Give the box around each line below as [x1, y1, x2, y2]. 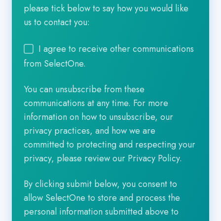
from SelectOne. [24, 57, 86, 70]
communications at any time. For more [24, 96, 168, 110]
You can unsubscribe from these [24, 82, 145, 96]
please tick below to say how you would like [24, 2, 188, 15]
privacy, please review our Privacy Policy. [24, 151, 182, 165]
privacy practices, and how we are [24, 124, 155, 137]
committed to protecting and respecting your [24, 138, 195, 151]
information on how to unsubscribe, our [24, 110, 173, 123]
